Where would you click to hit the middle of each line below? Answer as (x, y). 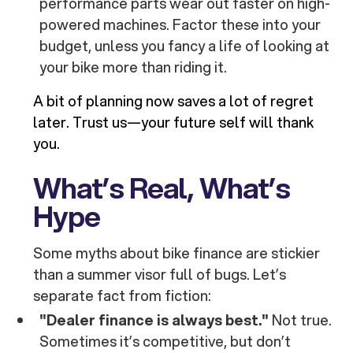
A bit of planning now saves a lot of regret (174, 101)
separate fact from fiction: (123, 296)
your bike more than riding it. (134, 67)
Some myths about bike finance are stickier (177, 253)
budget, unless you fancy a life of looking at (185, 46)
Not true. (301, 320)
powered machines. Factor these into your (180, 25)
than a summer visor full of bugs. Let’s (160, 275)
